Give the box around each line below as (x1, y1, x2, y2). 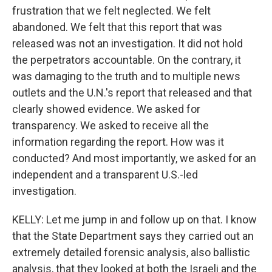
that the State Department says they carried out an (12, 229, 254, 242)
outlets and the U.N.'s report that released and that (12, 86, 252, 99)
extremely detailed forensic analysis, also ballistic (12, 246, 250, 259)
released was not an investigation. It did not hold (12, 37, 243, 50)
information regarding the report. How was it (12, 135, 224, 148)
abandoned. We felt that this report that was (12, 21, 222, 33)
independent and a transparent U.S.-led (12, 168, 198, 181)
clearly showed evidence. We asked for (12, 103, 200, 115)
